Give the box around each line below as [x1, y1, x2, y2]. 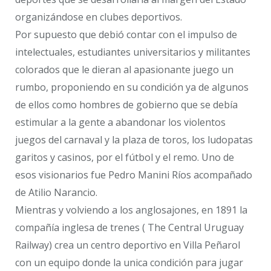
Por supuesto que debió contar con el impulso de [15, 28, 237, 42]
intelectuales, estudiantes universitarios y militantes [15, 45, 250, 59]
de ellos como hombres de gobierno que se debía [15, 98, 238, 112]
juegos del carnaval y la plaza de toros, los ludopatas [15, 133, 253, 147]
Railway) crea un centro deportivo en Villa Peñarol [15, 238, 240, 252]
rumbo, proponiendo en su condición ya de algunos [15, 80, 249, 94]
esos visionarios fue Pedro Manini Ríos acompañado [15, 168, 252, 182]
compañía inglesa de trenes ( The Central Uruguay [15, 221, 244, 235]
